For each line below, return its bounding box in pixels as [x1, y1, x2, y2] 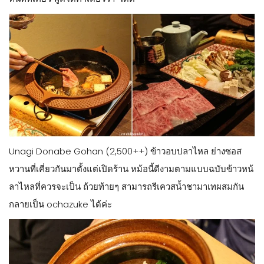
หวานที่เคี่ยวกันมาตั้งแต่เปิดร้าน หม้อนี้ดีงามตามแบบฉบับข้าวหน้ [9, 162, 253, 175]
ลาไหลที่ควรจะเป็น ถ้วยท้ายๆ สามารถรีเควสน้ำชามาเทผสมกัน [9, 180, 244, 193]
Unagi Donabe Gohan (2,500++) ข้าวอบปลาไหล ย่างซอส [9, 144, 242, 157]
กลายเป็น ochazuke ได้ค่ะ [9, 197, 112, 210]
